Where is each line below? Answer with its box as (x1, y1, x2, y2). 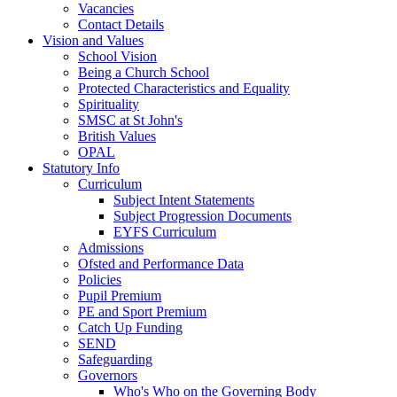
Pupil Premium (78, 288, 161, 304)
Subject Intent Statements (113, 192, 254, 208)
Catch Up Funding (78, 320, 183, 336)
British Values (78, 128, 156, 144)
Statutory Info (43, 160, 120, 176)
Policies (78, 272, 121, 288)
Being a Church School (78, 65, 209, 81)
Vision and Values (43, 33, 144, 49)
